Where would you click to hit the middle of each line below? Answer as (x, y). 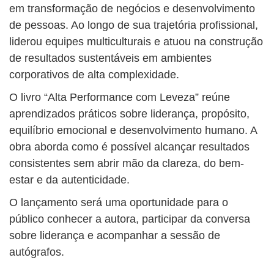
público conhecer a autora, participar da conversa (130, 219)
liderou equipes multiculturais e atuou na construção (136, 42)
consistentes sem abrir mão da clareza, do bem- (127, 164)
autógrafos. (37, 252)
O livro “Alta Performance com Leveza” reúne (120, 98)
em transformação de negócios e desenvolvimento (132, 9)
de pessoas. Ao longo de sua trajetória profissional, (134, 25)
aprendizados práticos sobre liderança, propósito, (129, 114)
